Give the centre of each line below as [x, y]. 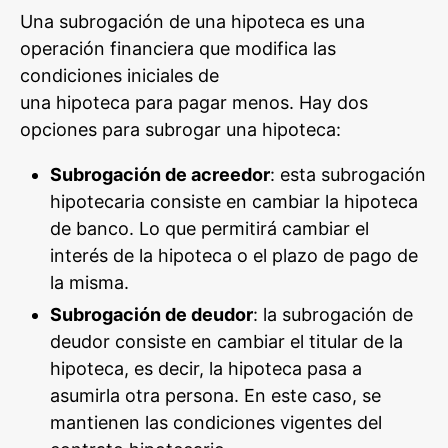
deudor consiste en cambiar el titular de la [226, 341]
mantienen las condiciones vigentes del [216, 422]
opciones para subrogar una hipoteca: [180, 129]
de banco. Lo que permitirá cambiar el [209, 228]
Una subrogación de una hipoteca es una [192, 21]
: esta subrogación [348, 174]
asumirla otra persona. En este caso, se [215, 395]
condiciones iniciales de [119, 75]
